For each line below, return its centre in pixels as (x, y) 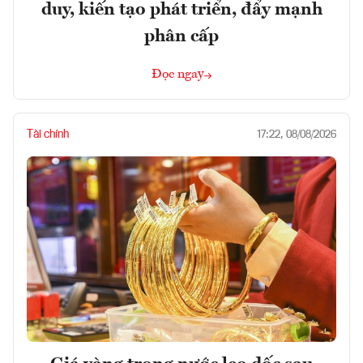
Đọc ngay (178, 75)
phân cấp (181, 37)
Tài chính (48, 135)
